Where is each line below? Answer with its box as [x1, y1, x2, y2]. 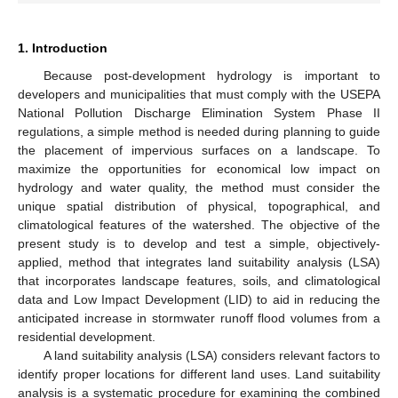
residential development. [18, 329, 155, 344]
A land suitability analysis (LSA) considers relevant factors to [43, 347, 380, 362]
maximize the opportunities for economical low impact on [18, 161, 380, 176]
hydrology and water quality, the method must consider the [18, 179, 380, 195]
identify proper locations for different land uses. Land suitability [18, 366, 380, 381]
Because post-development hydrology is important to [43, 68, 380, 83]
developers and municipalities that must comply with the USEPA [18, 86, 380, 101]
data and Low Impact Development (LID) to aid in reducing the [18, 291, 380, 306]
